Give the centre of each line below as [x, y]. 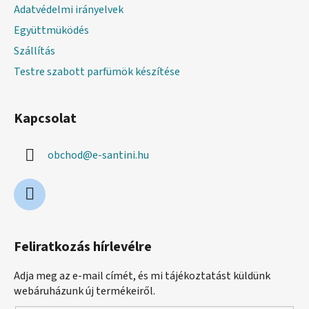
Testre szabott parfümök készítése [97, 71]
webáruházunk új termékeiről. [84, 291]
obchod [65, 155]
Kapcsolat [45, 118]
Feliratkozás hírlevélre [83, 247]
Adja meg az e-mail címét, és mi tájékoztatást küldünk [142, 276]
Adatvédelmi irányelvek [69, 9]
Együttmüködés [51, 30]
